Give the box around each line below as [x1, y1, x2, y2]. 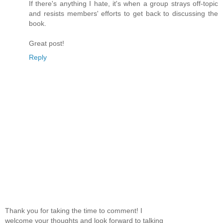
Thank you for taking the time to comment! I [5, 206, 142, 215]
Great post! [29, 39, 64, 47]
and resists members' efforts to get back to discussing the [29, 9, 218, 17]
